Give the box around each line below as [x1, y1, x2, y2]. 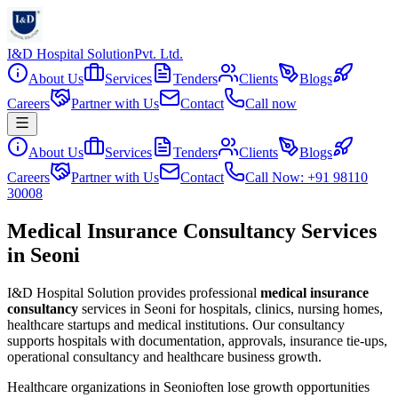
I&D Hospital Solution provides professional [7, 284, 257, 300]
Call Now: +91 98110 [245, 170, 368, 185]
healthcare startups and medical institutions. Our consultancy [7, 316, 345, 332]
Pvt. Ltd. [134, 46, 183, 61]
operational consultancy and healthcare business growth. [7, 348, 322, 364]
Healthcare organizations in [7, 378, 163, 394]
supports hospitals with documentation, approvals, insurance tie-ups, [7, 332, 387, 348]
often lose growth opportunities [195, 378, 370, 394]
